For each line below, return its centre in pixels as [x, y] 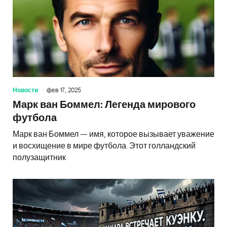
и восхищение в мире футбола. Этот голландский [104, 146]
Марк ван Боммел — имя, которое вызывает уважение [113, 134]
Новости [25, 90]
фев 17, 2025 [64, 90]
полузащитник [39, 157]
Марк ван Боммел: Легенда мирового [104, 105]
